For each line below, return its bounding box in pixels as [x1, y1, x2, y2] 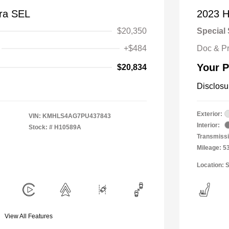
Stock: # [29, 123, 53, 131]
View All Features [5, 212, 53, 220]
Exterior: [197, 110, 222, 118]
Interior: [197, 121, 220, 129]
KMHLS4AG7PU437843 [42, 112, 111, 120]
